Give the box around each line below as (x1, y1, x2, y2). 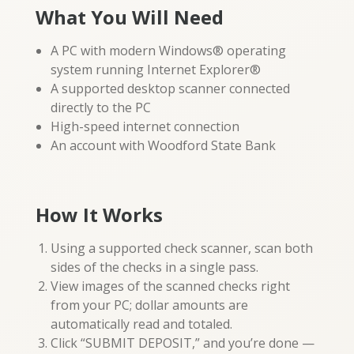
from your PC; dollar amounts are (51, 296, 249, 314)
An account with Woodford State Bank (51, 136, 277, 154)
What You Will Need (36, 3, 224, 30)
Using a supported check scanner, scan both (51, 239, 314, 257)
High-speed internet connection (51, 117, 240, 135)
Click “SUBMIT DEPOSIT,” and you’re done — (51, 333, 315, 352)
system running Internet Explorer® (51, 60, 262, 78)
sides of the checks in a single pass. (51, 258, 259, 276)
